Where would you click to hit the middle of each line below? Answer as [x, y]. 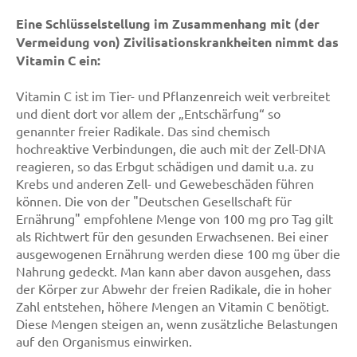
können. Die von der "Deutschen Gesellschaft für [154, 201]
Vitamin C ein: [58, 60]
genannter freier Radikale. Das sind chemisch [143, 131]
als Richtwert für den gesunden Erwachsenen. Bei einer [172, 236]
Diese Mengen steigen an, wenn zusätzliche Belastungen [177, 324]
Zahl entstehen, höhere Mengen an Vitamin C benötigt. [173, 306]
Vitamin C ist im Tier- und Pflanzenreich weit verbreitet [173, 96]
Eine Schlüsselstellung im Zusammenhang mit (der [168, 24]
